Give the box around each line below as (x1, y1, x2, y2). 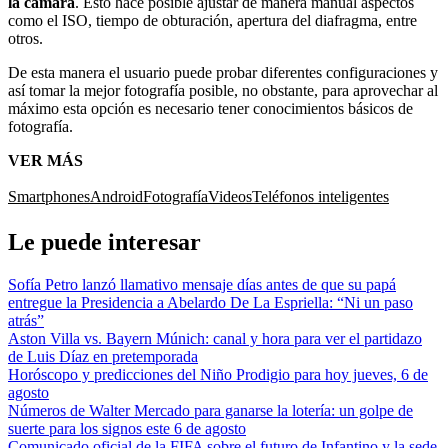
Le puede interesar (8, 229, 201, 256)
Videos (208, 188, 252, 206)
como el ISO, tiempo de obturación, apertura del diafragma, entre (8, 12, 417, 30)
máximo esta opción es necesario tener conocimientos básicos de (8, 100, 413, 118)
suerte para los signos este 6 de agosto (8, 419, 246, 437)
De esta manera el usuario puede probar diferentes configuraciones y (8, 64, 438, 82)
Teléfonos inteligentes (252, 188, 389, 206)
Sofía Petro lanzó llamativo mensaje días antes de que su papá (8, 275, 396, 293)
